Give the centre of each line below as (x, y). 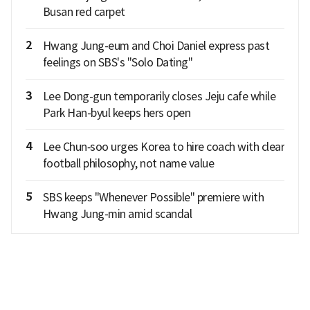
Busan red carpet (84, 11)
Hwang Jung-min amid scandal (117, 213)
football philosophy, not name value (128, 163)
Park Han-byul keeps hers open (116, 112)
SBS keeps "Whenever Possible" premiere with (153, 197)
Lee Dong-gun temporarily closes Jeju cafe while (159, 96)
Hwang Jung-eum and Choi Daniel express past (156, 45)
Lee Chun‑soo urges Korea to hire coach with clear (163, 146)
